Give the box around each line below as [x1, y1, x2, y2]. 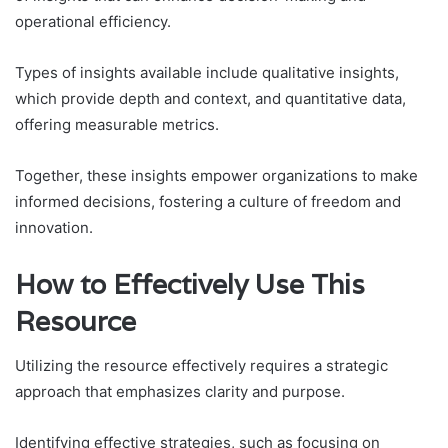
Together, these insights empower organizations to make [15, 165, 418, 185]
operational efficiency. [15, 11, 171, 31]
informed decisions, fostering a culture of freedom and [15, 191, 401, 211]
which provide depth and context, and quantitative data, [15, 88, 406, 108]
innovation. [15, 217, 93, 237]
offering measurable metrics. [15, 114, 219, 134]
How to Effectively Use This [15, 266, 365, 302]
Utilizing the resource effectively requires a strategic [15, 356, 388, 376]
